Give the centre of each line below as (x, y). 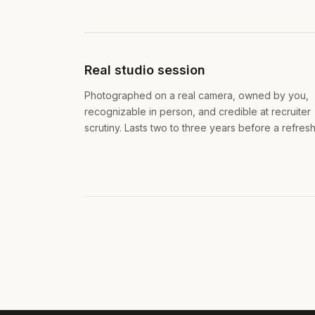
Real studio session (145, 70)
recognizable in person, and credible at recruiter (198, 111)
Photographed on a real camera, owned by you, (197, 95)
